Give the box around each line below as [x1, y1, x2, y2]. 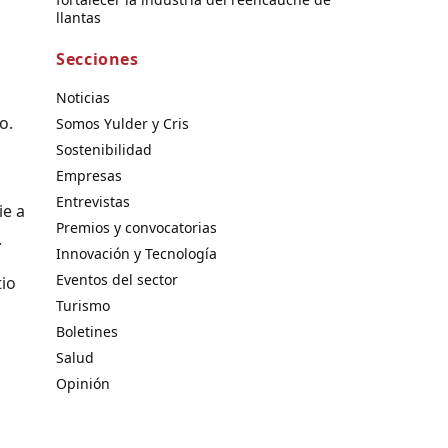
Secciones [56, 47, 139, 70]
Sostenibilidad [56, 139, 152, 159]
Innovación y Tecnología [56, 243, 217, 263]
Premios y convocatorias [56, 217, 217, 237]
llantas [56, 7, 101, 27]
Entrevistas [56, 191, 130, 211]
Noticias [56, 87, 110, 107]
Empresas [56, 165, 122, 185]
